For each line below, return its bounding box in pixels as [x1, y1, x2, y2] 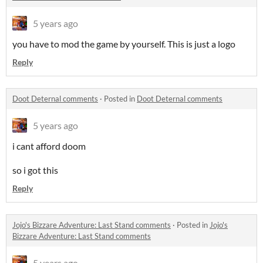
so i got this [12, 164, 58, 176]
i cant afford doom [12, 140, 86, 151]
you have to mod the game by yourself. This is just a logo [12, 38, 235, 49]
